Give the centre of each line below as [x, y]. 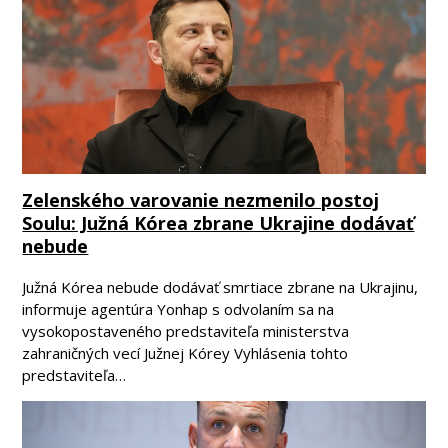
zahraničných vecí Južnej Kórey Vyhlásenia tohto [185, 352]
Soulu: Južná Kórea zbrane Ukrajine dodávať [218, 222]
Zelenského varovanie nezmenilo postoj [201, 199]
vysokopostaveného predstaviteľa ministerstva [186, 330]
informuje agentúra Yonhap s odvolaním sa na [178, 308]
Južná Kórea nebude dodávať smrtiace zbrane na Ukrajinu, [220, 286]
